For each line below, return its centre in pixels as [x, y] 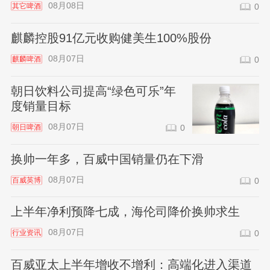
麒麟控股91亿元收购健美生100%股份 [111, 38]
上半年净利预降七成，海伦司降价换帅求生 [125, 212]
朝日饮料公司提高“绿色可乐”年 [93, 91]
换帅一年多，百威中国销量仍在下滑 [107, 159]
